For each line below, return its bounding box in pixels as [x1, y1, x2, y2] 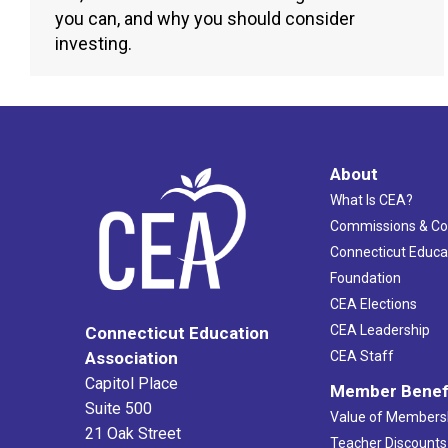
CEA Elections [329, 296, 417, 313]
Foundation [329, 270, 401, 287]
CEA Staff [329, 348, 394, 365]
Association [85, 348, 178, 369]
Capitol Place [85, 374, 178, 394]
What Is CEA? [329, 192, 413, 209]
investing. [55, 33, 132, 55]
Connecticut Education [85, 323, 269, 344]
